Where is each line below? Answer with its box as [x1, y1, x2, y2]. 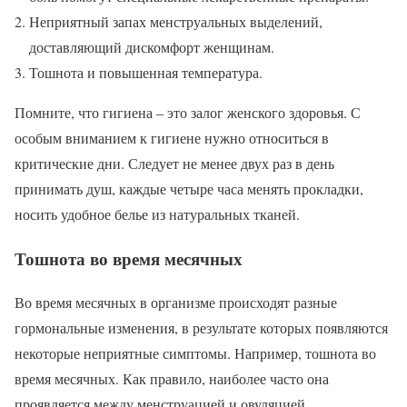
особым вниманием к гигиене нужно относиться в [15, 127, 329, 147]
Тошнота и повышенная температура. [29, 62, 263, 82]
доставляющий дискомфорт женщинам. [29, 36, 274, 56]
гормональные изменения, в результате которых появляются [15, 318, 388, 338]
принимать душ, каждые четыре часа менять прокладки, [15, 178, 363, 198]
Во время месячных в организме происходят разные [15, 293, 337, 313]
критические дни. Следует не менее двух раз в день [15, 153, 334, 173]
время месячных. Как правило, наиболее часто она [15, 369, 329, 389]
